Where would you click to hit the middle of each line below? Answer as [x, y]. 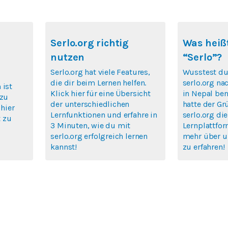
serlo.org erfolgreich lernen [99, 136]
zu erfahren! [204, 147]
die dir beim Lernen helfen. [98, 83]
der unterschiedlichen [90, 104]
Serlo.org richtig [90, 43]
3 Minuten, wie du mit [91, 126]
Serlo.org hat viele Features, [100, 72]
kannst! [64, 147]
